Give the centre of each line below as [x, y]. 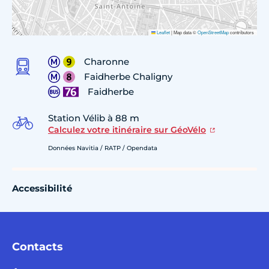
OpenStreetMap [213, 32]
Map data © [185, 32]
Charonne [107, 61]
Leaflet [163, 32]
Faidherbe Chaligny [128, 76]
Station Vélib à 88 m [94, 118]
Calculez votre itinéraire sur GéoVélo [127, 129]
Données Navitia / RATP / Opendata [103, 148]
